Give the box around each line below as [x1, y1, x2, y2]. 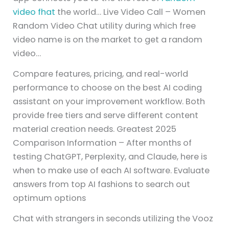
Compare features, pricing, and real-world [13, 68, 189, 80]
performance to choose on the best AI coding [13, 82, 202, 94]
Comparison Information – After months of [13, 137, 192, 149]
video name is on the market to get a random [13, 34, 203, 46]
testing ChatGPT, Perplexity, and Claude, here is [13, 151, 208, 163]
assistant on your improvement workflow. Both [13, 96, 205, 108]
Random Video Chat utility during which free [13, 20, 196, 32]
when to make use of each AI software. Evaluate [13, 165, 210, 177]
